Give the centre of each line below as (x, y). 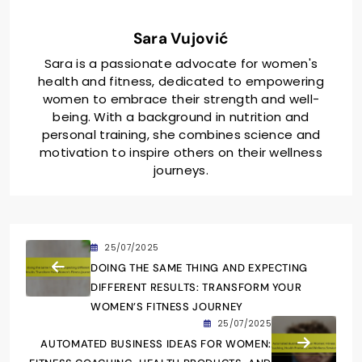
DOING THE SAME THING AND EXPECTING (200, 268)
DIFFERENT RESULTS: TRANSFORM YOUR (196, 288)
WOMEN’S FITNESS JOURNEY (167, 307)
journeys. (181, 170)
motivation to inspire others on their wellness (181, 153)
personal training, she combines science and (181, 135)
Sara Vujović (181, 39)
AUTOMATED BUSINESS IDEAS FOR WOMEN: (156, 344)
